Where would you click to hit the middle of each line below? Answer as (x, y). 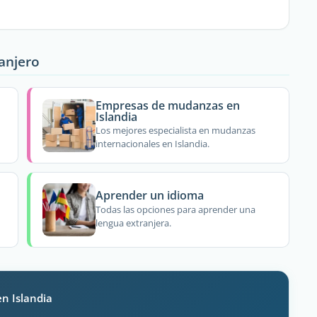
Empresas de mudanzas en (168, 105)
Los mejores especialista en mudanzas (176, 131)
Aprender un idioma (150, 196)
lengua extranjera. (134, 223)
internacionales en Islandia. (153, 144)
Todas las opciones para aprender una (176, 209)
